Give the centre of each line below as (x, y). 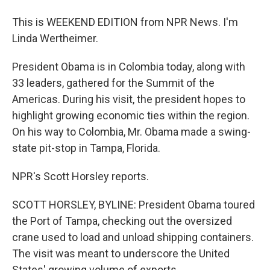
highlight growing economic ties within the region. (131, 115)
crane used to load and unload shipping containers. (133, 237)
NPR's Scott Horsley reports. (80, 176)
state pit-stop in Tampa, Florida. (86, 148)
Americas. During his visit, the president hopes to (129, 99)
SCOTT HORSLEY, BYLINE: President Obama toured (133, 205)
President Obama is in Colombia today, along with (129, 67)
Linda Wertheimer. (55, 38)
